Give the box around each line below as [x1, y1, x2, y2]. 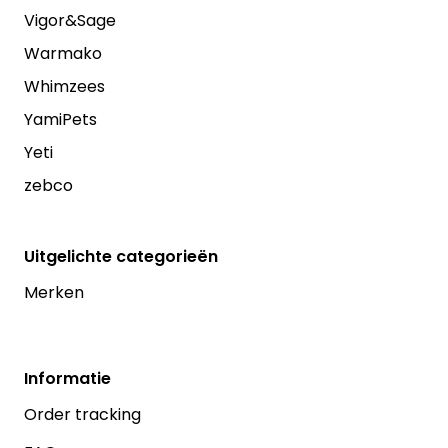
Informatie [24, 366, 111, 390]
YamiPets [24, 108, 97, 132]
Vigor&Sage [24, 9, 116, 33]
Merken [24, 280, 84, 304]
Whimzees [24, 75, 105, 99]
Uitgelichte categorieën [24, 244, 218, 268]
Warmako [24, 42, 102, 66]
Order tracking [24, 402, 141, 426]
